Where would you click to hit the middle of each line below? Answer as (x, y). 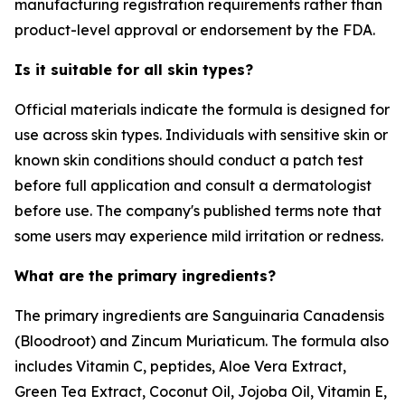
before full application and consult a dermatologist (193, 185)
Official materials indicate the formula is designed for (202, 109)
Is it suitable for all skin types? (134, 70)
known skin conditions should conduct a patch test (189, 160)
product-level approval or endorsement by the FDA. (195, 30)
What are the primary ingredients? (145, 276)
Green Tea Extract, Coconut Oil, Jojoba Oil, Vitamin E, (201, 391)
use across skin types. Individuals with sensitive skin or (201, 135)
